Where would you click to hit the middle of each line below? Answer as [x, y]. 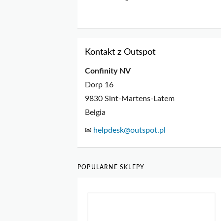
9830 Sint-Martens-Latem [130, 99]
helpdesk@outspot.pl [129, 130]
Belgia [95, 113]
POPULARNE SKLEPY [111, 167]
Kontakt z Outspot [120, 53]
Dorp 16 [99, 85]
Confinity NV [108, 71]
